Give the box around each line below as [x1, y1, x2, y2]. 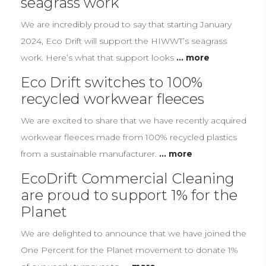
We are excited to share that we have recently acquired [21, 115, 246, 126]
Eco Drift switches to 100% [21, 73, 202, 91]
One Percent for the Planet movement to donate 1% [21, 244, 238, 255]
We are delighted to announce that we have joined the [21, 227, 246, 239]
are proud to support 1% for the [21, 186, 237, 204]
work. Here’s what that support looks [21, 52, 176, 63]
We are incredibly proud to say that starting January [21, 18, 232, 30]
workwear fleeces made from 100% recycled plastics [21, 131, 237, 142]
